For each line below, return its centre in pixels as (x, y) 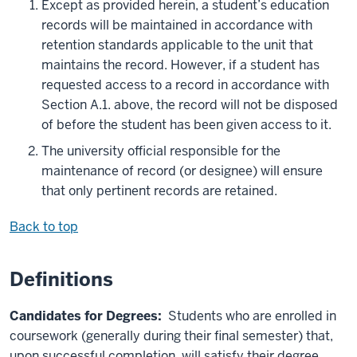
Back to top (44, 227)
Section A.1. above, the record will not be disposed (190, 105)
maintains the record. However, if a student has (180, 65)
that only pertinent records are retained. (159, 191)
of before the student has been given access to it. (188, 125)
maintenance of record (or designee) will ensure (182, 171)
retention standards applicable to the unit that (177, 45)
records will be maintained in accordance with (177, 25)
